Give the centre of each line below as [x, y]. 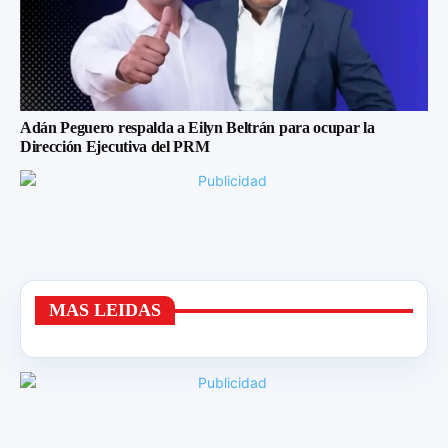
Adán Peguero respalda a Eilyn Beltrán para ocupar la [197, 128]
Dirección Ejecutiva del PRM [115, 147]
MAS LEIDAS [105, 310]
